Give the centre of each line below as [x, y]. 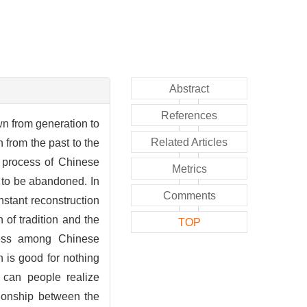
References [189, 115]
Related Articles [189, 142]
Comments [189, 195]
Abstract [189, 88]
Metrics [189, 169]
